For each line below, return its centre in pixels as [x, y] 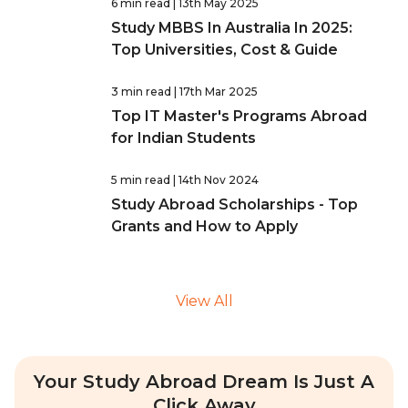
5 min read [141, 180]
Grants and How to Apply [204, 226]
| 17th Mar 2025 [216, 92]
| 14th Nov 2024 [216, 180]
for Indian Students [184, 138]
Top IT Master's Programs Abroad [239, 116]
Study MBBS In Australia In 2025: [232, 28]
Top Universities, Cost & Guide [224, 50]
